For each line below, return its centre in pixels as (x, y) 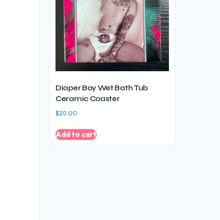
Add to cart (76, 134)
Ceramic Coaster (88, 98)
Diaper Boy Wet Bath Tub (102, 88)
